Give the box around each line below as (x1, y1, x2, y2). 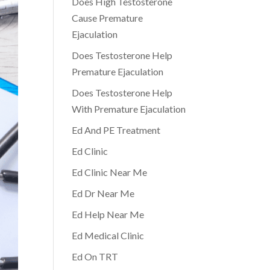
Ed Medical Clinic (72, 230, 145, 241)
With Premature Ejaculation (72, 103, 186, 115)
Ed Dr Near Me (72, 187, 135, 199)
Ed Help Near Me (72, 209, 145, 220)
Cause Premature (72, 12, 143, 24)
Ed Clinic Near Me (72, 166, 148, 178)
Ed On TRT (72, 251, 119, 262)
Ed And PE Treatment (72, 124, 161, 136)
